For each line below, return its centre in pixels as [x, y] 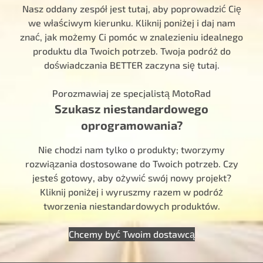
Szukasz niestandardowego [131, 108]
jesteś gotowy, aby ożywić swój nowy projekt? [131, 177]
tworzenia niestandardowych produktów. [131, 205]
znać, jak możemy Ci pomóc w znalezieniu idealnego [131, 36]
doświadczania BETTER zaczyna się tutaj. [131, 65]
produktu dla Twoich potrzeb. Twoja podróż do [131, 50]
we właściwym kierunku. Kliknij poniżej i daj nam [131, 22]
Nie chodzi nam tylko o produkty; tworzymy [131, 149]
